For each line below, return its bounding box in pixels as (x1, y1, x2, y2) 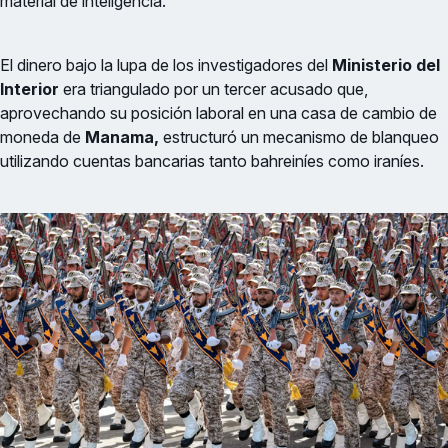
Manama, (85, 127, 159, 148)
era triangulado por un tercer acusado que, (63, 79, 368, 100)
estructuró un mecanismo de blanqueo (159, 127, 439, 148)
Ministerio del (332, 55, 440, 76)
